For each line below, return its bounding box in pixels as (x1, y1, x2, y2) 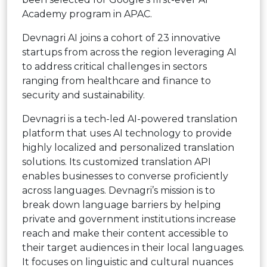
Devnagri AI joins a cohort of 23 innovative (22, 32, 221, 44)
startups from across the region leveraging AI (22, 46, 237, 58)
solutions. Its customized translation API (22, 156, 211, 167)
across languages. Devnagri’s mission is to (22, 184, 215, 196)
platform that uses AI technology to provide (22, 127, 232, 139)
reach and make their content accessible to (22, 227, 228, 239)
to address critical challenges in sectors (22, 60, 207, 72)
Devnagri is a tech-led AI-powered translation (22, 113, 237, 125)
